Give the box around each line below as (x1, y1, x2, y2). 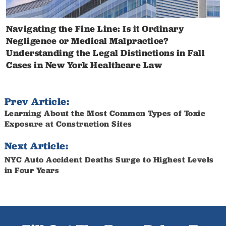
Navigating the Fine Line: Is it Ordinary (6, 23, 184, 35)
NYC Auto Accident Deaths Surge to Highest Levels (4, 154, 214, 165)
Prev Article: (4, 95, 70, 108)
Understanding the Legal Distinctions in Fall (6, 47, 205, 59)
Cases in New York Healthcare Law (6, 59, 162, 71)
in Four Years (4, 165, 60, 176)
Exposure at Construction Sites (4, 119, 132, 130)
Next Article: (4, 139, 69, 153)
